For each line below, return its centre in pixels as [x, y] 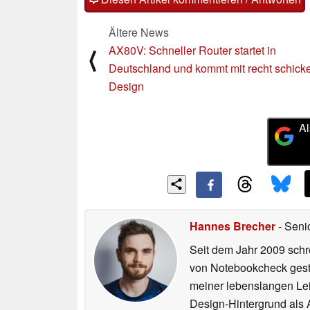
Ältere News [139, 32]
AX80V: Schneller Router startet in [192, 50]
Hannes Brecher [232, 226]
